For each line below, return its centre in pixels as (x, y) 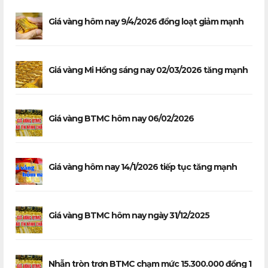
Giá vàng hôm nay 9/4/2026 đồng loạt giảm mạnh (146, 21)
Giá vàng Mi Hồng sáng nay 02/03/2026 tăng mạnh (148, 70)
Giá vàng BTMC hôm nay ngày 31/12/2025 (129, 215)
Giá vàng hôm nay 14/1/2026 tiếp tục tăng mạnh (143, 167)
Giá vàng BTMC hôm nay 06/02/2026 (121, 118)
